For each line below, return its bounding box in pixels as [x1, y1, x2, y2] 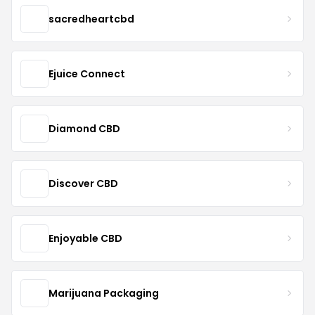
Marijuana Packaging [49, 285, 159, 300]
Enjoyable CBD [49, 231, 122, 245]
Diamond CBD [49, 121, 120, 136]
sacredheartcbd [49, 11, 134, 26]
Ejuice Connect [49, 66, 125, 81]
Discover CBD [49, 176, 118, 191]
